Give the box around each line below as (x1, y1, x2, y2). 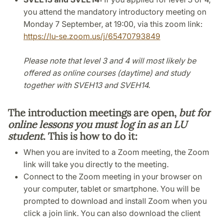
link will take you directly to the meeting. (23, 159, 169, 170)
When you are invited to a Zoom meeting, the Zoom (23, 147, 209, 157)
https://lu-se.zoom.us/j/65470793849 (23, 31, 160, 42)
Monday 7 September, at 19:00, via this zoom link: (23, 19, 202, 29)
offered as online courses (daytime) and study (23, 68, 190, 78)
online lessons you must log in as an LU (8, 118, 187, 131)
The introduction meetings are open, (8, 106, 179, 120)
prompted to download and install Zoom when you (23, 196, 207, 206)
